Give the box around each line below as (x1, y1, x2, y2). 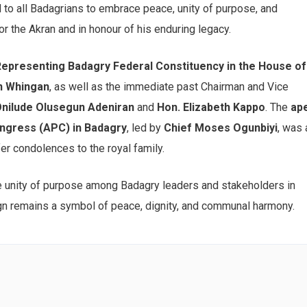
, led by (127, 121, 164, 134)
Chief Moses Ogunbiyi (164, 121, 278, 134)
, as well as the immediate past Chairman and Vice (49, 79, 288, 93)
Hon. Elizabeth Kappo (157, 100, 265, 114)
